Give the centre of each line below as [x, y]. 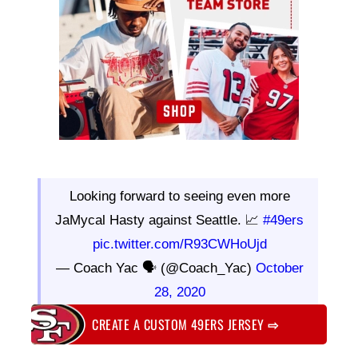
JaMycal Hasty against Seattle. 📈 [159, 221]
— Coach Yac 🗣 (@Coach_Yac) [155, 268]
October [279, 268]
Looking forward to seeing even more [179, 197]
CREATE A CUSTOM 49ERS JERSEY [180, 324]
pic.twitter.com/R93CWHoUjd [179, 245]
